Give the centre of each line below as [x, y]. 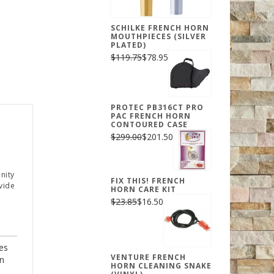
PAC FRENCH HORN [151, 116]
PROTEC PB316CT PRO [157, 107]
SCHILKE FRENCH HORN [160, 28]
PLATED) [128, 45]
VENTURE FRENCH [148, 257]
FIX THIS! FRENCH [148, 181]
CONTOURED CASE [149, 124]
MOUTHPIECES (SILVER [158, 37]
